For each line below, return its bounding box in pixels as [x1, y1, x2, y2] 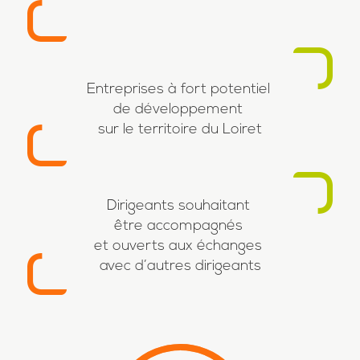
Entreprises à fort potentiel [86, 82, 274, 98]
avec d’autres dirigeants [99, 259, 261, 275]
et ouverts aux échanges [94, 239, 266, 255]
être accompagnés [113, 219, 247, 235]
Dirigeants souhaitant [106, 198, 254, 215]
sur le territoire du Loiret [98, 122, 262, 138]
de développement [113, 102, 247, 118]
